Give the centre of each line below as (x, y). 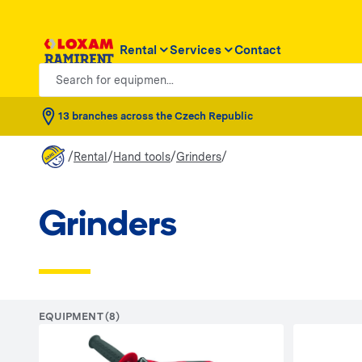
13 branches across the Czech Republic (156, 116)
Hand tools (142, 156)
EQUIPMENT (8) (80, 316)
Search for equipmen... (105, 72)
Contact (258, 50)
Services (196, 50)
